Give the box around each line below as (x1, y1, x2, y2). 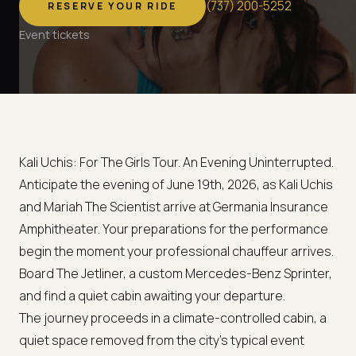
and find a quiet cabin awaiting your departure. (19, 286, 285, 304)
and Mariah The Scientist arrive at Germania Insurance (19, 197, 328, 215)
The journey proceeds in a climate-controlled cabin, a (19, 308, 327, 327)
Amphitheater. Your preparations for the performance (19, 219, 328, 238)
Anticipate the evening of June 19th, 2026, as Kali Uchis (19, 175, 333, 193)
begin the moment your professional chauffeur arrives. (19, 242, 334, 260)
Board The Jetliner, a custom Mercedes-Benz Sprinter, (19, 264, 332, 282)
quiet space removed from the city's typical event (19, 331, 304, 349)
